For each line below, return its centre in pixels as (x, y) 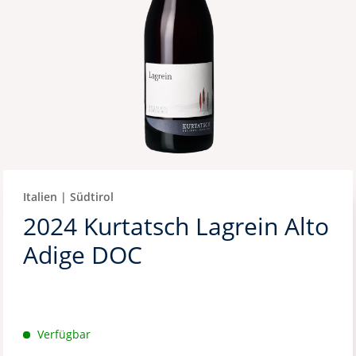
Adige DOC (83, 255)
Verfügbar (63, 335)
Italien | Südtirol (69, 197)
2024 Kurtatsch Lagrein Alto (176, 226)
